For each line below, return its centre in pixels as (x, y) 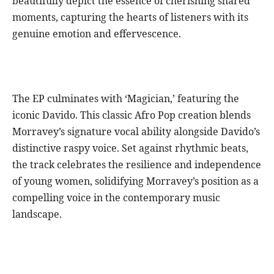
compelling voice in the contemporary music (116, 198)
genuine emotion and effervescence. (97, 34)
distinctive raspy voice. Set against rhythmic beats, (130, 148)
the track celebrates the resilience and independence (137, 165)
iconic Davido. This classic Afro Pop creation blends (131, 115)
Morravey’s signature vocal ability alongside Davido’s (136, 132)
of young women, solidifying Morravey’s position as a (135, 181)
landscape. (37, 214)
